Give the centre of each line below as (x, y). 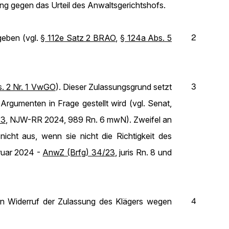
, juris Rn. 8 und (143, 152)
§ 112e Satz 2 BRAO (78, 38)
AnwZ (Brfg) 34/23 (79, 152)
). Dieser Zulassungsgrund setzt (114, 87)
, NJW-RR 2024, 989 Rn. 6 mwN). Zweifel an (89, 120)
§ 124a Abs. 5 (146, 38)
